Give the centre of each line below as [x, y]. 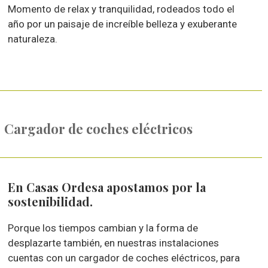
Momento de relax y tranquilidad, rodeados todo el [121, 9]
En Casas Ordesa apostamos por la [107, 187]
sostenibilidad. [51, 201]
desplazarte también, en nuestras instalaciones [114, 243]
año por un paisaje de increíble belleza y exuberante [123, 24]
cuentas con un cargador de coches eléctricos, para [124, 258]
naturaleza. [33, 39]
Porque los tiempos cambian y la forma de [103, 228]
